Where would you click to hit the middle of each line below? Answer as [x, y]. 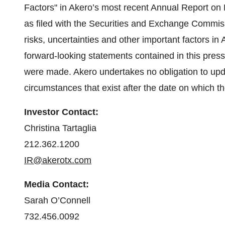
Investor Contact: [61, 112]
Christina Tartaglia [60, 128]
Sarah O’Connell [57, 200]
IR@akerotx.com [58, 160]
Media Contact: [57, 184]
